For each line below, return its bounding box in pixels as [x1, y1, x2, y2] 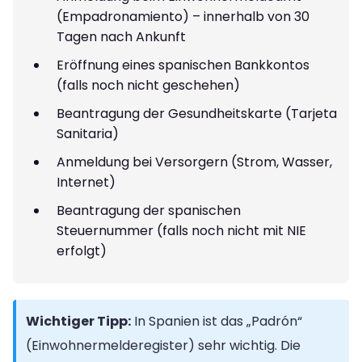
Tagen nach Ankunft [57, 27, 186, 46]
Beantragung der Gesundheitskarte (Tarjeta [57, 103, 337, 123]
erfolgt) [57, 241, 107, 260]
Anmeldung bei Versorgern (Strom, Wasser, [57, 152, 332, 171]
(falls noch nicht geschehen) [57, 75, 240, 95]
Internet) [57, 172, 116, 192]
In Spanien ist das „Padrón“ [131, 311, 302, 330]
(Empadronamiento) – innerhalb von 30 [57, 6, 309, 26]
